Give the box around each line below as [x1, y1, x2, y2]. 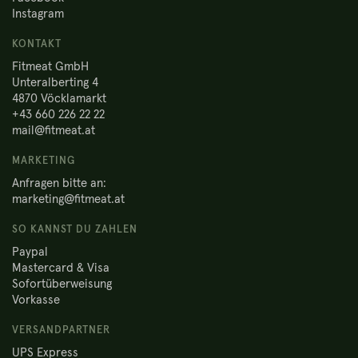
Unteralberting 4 [12, 77, 98, 89]
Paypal [12, 246, 48, 258]
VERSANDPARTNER [12, 325, 110, 336]
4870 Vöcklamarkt [12, 93, 106, 105]
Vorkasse [12, 294, 60, 306]
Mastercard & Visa [12, 262, 109, 274]
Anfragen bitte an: [12, 177, 106, 189]
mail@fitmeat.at [12, 125, 95, 137]
